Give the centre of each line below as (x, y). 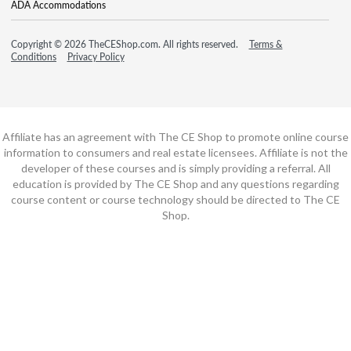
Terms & (266, 44)
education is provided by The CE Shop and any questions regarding (175, 183)
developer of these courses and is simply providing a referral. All (175, 168)
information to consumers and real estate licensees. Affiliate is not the (175, 152)
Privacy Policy (96, 56)
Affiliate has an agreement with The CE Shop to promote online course (175, 136)
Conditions (34, 56)
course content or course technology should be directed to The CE (175, 199)
